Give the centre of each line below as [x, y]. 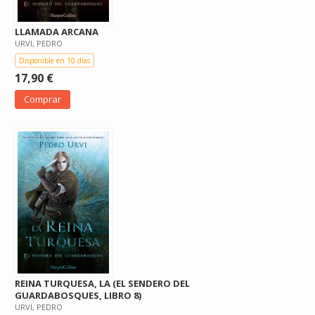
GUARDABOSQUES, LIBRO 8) [78, 295]
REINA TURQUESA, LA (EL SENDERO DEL [102, 283]
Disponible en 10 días [54, 60]
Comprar [43, 99]
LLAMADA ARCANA [57, 31]
